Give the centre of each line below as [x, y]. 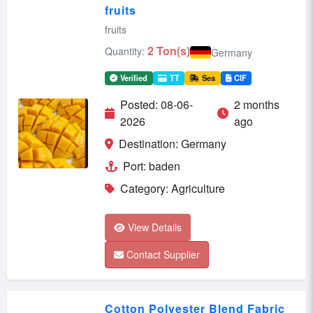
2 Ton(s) [169, 51]
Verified [134, 78]
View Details [155, 227]
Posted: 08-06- [156, 105]
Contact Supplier [163, 255]
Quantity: [125, 51]
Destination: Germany [173, 144]
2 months [256, 105]
